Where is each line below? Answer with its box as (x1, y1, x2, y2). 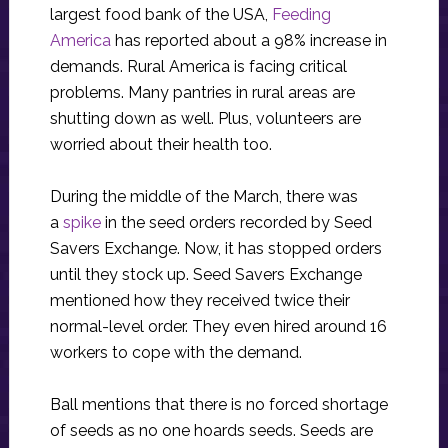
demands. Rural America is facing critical (49, 57, 347, 77)
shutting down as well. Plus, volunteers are (49, 109, 361, 129)
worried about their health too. (49, 135, 272, 155)
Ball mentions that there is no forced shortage (49, 395, 388, 415)
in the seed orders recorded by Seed (100, 213, 372, 233)
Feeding (271, 5, 331, 25)
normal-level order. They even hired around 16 (49, 317, 387, 337)
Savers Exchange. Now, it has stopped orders (49, 239, 382, 259)
